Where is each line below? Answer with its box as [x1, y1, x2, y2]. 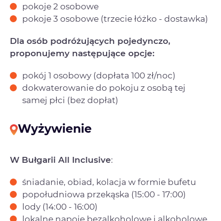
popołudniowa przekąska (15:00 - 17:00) [22, 189, 186, 200]
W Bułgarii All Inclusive [10, 155, 111, 165]
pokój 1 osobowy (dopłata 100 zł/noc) [22, 70, 176, 80]
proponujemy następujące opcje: [10, 48, 154, 58]
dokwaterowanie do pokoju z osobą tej [22, 82, 185, 93]
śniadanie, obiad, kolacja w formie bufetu [22, 177, 196, 187]
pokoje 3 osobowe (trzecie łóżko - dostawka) [22, 13, 208, 24]
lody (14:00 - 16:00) [22, 202, 98, 212]
